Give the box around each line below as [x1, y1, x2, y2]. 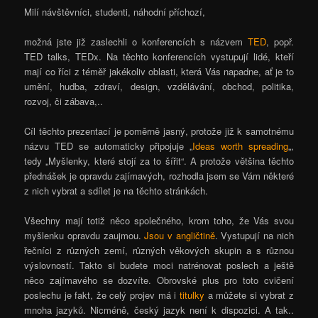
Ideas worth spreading [192, 138, 288, 153]
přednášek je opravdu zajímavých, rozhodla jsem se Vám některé [24, 168, 294, 182]
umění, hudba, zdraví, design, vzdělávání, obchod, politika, [24, 79, 294, 93]
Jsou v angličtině [144, 228, 215, 242]
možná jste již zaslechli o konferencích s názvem [24, 34, 248, 48]
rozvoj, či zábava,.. [24, 94, 104, 108]
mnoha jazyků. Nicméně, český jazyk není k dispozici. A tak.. [24, 302, 294, 317]
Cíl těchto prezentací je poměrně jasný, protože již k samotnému [24, 124, 294, 138]
